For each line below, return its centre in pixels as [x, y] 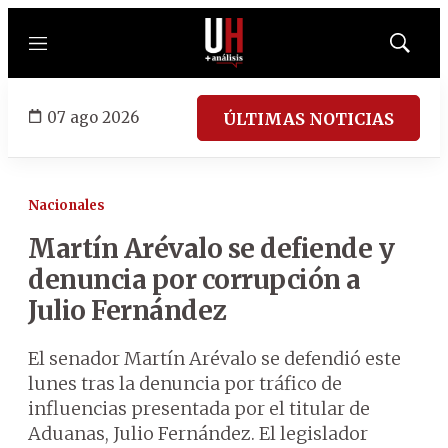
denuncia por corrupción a [194, 279]
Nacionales [66, 205]
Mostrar [420, 49]
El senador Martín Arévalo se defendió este [214, 358]
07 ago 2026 [93, 117]
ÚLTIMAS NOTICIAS [308, 118]
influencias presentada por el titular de [199, 408]
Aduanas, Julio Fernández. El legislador [198, 433]
